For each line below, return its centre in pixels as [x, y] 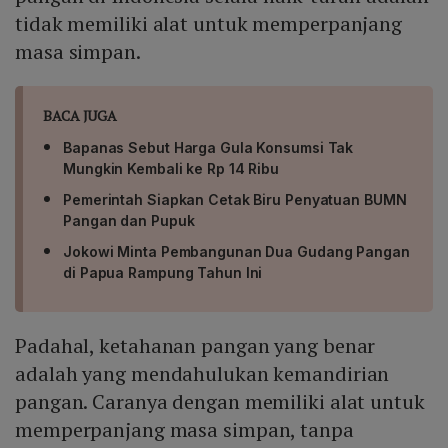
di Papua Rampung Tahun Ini [163, 273]
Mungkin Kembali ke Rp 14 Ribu [171, 169]
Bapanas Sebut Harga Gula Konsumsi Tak [208, 148]
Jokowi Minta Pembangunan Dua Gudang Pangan [236, 252]
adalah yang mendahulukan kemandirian [202, 374]
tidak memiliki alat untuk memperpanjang [209, 24]
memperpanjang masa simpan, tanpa [184, 430]
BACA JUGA [80, 116]
